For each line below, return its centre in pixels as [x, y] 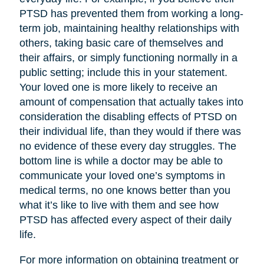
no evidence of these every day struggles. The [128, 146]
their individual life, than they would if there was [130, 132]
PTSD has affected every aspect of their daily [125, 220]
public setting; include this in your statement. [123, 73]
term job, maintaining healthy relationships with [129, 29]
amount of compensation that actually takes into [131, 102]
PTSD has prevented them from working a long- [131, 14]
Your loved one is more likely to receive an [118, 88]
